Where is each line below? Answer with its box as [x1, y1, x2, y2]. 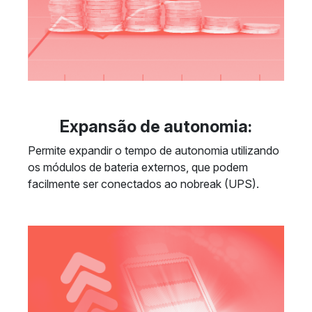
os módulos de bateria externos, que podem [28, 160, 248, 174]
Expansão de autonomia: [60, 116, 252, 136]
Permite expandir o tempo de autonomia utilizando [28, 143, 279, 157]
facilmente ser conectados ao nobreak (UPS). [28, 177, 259, 191]
